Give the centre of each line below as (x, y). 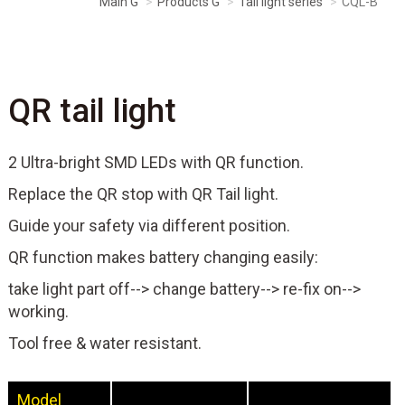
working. (39, 311)
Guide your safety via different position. (150, 225)
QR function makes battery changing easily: (164, 257)
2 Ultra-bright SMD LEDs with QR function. (156, 162)
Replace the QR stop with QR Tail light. (144, 193)
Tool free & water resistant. (105, 343)
